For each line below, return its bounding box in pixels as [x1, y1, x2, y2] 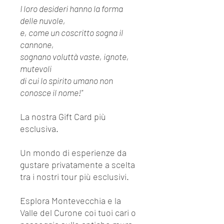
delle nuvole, [20, 15, 65, 26]
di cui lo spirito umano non [20, 75, 113, 86]
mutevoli [20, 63, 51, 74]
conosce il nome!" [20, 87, 83, 98]
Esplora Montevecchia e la [20, 195, 121, 206]
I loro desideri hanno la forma [20, 3, 123, 14]
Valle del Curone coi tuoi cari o [20, 207, 136, 218]
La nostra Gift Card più [20, 111, 106, 122]
